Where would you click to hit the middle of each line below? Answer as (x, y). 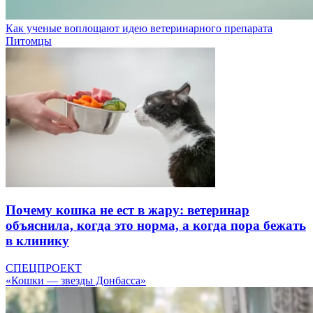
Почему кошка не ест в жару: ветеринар (128, 210)
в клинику (37, 241)
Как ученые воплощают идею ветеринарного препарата (139, 28)
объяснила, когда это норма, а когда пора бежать (156, 226)
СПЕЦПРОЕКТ (44, 268)
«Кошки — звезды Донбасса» (76, 280)
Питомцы (29, 41)
